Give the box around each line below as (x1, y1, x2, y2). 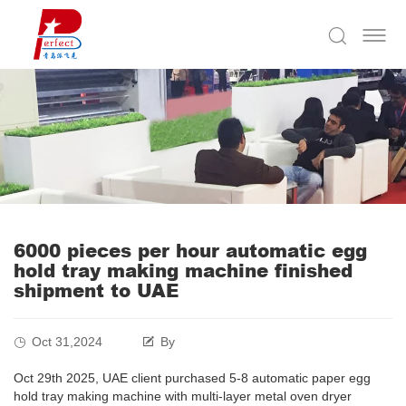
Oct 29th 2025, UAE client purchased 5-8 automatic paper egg (14, 371, 371, 386)
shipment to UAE (14, 277, 179, 304)
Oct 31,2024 (32, 334, 102, 350)
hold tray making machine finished (14, 257, 353, 284)
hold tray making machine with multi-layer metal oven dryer (14, 389, 352, 404)
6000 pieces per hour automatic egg (14, 237, 367, 264)
